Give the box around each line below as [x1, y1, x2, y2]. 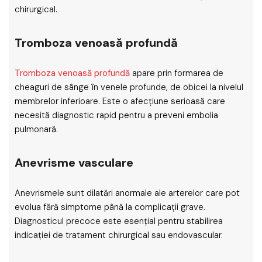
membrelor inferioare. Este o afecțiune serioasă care [15, 95, 225, 107]
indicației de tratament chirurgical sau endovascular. [15, 229, 223, 241]
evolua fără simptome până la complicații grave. [15, 201, 205, 213]
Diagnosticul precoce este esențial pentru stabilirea [15, 215, 223, 227]
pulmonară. [15, 123, 58, 135]
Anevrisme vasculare [15, 155, 133, 170]
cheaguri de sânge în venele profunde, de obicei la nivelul [15, 81, 243, 93]
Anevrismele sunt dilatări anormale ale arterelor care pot [15, 187, 240, 199]
